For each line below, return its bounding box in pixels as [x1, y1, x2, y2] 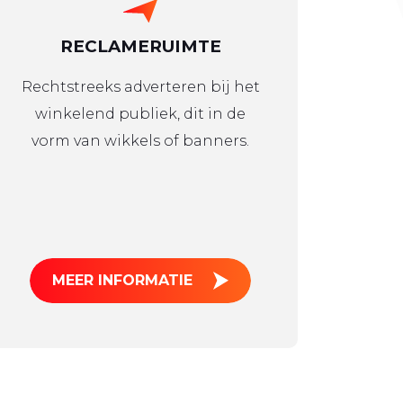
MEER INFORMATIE [52, 272, 193, 289]
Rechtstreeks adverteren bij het [21, 78, 260, 95]
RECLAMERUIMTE [59, 36, 221, 57]
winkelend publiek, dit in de [35, 105, 246, 122]
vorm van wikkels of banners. [31, 132, 249, 149]
